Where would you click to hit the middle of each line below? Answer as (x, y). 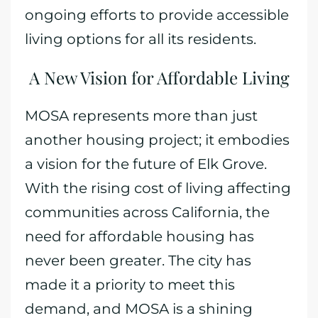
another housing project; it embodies (157, 140)
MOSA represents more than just (141, 116)
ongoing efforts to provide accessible (157, 15)
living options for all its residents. (141, 39)
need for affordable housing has (139, 236)
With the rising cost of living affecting (158, 188)
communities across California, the (147, 212)
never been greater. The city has (138, 261)
